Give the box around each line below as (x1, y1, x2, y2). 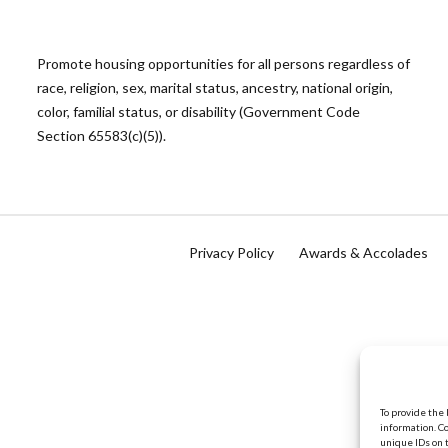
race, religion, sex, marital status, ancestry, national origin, (37, 79, 394, 96)
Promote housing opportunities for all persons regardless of (37, 55, 411, 72)
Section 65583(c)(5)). (37, 127, 167, 144)
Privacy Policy (189, 244, 274, 261)
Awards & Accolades (299, 244, 428, 261)
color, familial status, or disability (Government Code (37, 103, 361, 120)
